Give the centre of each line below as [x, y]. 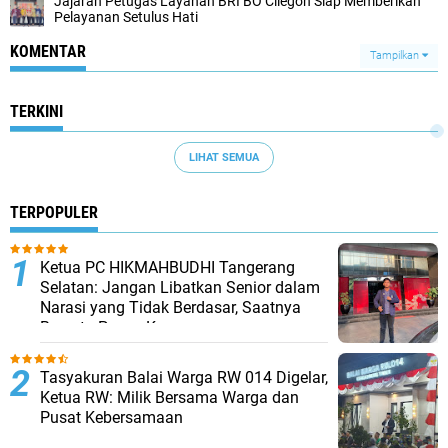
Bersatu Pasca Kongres [122, 328]
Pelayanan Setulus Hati [126, 17]
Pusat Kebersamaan [111, 418]
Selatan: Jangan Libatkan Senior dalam [180, 288]
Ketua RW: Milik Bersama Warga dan [169, 398]
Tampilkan [396, 56]
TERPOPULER [54, 213]
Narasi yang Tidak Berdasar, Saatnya [170, 308]
